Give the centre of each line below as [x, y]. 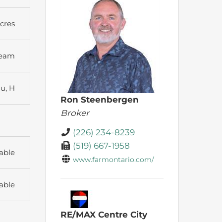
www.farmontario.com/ [114, 160]
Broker [75, 113]
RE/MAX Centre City [104, 215]
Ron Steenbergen [100, 100]
